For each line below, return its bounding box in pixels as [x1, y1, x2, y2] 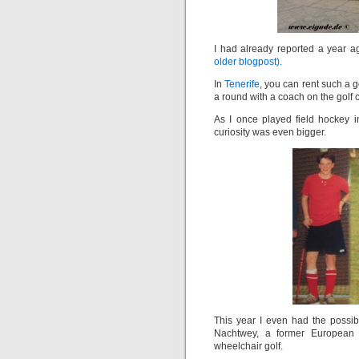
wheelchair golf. [214, 341, 283, 352]
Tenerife [224, 79, 260, 90]
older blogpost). [214, 56, 282, 67]
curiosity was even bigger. [214, 127, 326, 138]
